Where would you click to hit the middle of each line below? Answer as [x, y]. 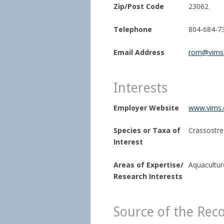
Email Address [139, 52]
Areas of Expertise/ [148, 165]
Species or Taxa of [147, 130]
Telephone [133, 29]
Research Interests [148, 176]
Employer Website [146, 107]
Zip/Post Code [139, 6]
